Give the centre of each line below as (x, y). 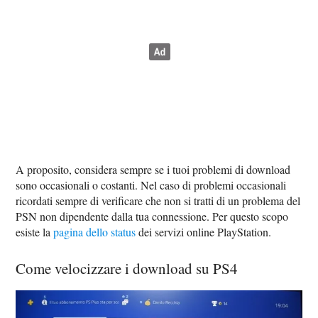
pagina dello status (95, 232)
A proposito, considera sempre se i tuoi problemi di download (153, 170)
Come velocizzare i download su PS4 (127, 269)
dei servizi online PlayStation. (204, 232)
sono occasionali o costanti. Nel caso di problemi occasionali (151, 185)
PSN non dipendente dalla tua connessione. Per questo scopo (152, 216)
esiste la (35, 232)
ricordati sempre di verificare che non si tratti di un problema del (158, 201)
